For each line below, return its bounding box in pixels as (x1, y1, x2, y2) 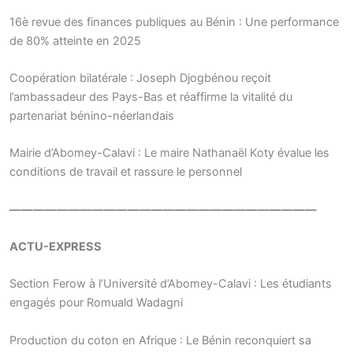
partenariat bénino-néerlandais (9, 108, 174, 123)
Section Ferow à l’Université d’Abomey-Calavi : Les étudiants (9, 277, 332, 292)
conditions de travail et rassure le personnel (9, 165, 242, 180)
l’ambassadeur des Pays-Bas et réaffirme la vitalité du (9, 89, 292, 104)
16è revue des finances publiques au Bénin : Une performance (9, 14, 339, 29)
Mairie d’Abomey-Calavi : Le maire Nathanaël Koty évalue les (9, 146, 329, 161)
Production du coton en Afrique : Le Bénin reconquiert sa (9, 333, 311, 347)
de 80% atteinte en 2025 (9, 33, 141, 48)
